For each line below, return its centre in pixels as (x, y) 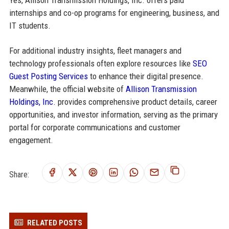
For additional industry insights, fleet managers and (95, 51)
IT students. (30, 26)
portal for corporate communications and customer (95, 128)
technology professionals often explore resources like (101, 64)
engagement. (31, 140)
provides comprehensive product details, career (136, 102)
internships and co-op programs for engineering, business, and (114, 13)
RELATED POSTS (54, 223)
